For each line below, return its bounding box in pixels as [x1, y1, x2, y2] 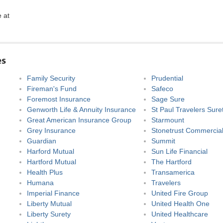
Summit [151, 137, 175, 145]
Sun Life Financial [151, 147, 208, 155]
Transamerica [151, 168, 195, 176]
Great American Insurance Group [27, 116, 131, 124]
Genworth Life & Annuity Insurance [27, 106, 136, 113]
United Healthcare [151, 210, 208, 218]
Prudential [151, 74, 183, 82]
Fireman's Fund [27, 85, 77, 93]
